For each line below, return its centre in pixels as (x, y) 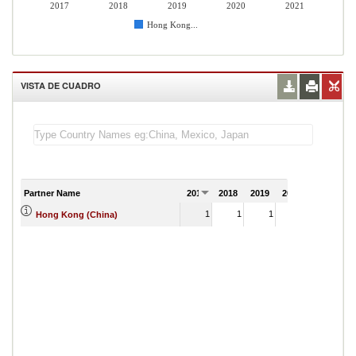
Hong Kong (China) (77, 215)
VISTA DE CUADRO (61, 85)
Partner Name (52, 193)
